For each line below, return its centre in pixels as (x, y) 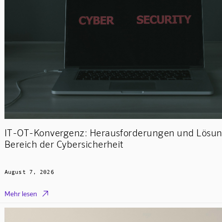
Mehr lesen (21, 194)
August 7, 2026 (29, 172)
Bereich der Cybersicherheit (64, 144)
